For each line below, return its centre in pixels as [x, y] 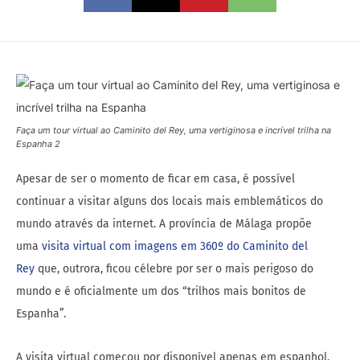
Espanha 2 [38, 144]
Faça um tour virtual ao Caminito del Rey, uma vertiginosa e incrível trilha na [174, 131]
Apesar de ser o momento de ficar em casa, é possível [155, 179]
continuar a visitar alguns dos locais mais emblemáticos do [170, 202]
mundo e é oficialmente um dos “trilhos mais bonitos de [161, 292]
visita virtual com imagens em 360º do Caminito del [175, 247]
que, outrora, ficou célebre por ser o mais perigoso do [174, 269]
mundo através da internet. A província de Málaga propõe [164, 224]
